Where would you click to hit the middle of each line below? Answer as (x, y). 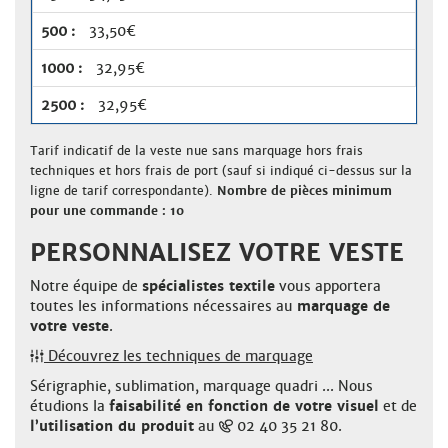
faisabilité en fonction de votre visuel (244, 405)
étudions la (69, 405)
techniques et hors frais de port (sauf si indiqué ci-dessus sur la (221, 170)
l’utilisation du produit (112, 425)
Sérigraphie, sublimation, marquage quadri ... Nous (201, 385)
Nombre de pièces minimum (304, 190)
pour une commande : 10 (107, 210)
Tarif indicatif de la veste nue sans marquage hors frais (196, 150)
